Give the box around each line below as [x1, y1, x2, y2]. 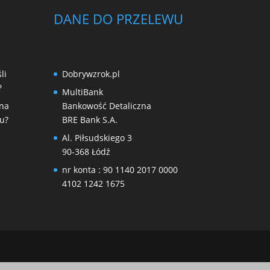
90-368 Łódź [62, 145, 111, 157]
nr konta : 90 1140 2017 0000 [62, 163, 178, 175]
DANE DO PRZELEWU [54, 9, 184, 28]
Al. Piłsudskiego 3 [62, 131, 133, 143]
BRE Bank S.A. [62, 113, 118, 125]
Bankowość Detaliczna [62, 99, 152, 111]
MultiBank [62, 86, 104, 98]
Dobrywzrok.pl [62, 67, 121, 80]
